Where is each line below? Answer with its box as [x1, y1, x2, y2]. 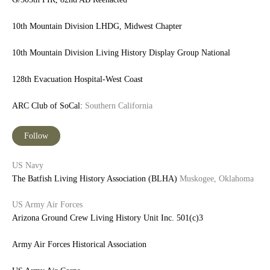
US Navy [12, 160, 43, 170]
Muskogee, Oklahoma [177, 174, 254, 183]
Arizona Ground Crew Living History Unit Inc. [12, 213, 177, 223]
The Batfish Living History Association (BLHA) [12, 174, 177, 183]
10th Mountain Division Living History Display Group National [12, 48, 230, 57]
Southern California [83, 101, 152, 110]
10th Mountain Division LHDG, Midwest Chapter [12, 22, 182, 31]
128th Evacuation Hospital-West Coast [12, 74, 143, 84]
